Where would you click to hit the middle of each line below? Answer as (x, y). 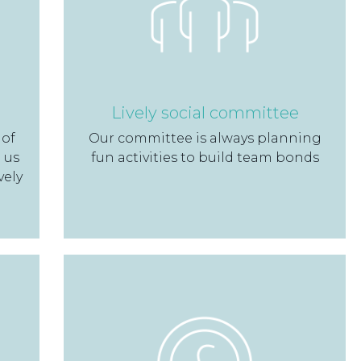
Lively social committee (205, 112)
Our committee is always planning (205, 138)
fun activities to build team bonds (205, 157)
